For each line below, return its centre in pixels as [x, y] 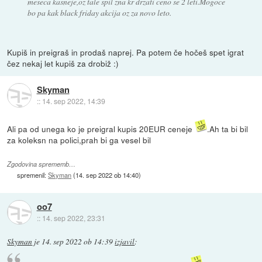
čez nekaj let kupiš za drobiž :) [63, 63]
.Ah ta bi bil [228, 128]
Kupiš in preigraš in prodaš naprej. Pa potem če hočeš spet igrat [126, 52]
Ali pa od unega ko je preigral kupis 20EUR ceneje [101, 128]
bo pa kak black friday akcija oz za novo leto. [99, 12]
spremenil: [33, 175]
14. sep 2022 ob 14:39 [77, 241]
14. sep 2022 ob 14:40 [107, 175]
